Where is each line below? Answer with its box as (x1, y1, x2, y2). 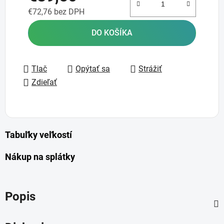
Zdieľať (31, 77, 57, 87)
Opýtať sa (75, 64, 110, 74)
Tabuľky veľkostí (5, 130, 72, 140)
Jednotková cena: (27, 22, 90, 32)
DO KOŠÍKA (91, 28, 132, 38)
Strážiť (138, 64, 162, 74)
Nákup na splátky (5, 152, 75, 162)
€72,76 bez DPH (28, 7, 84, 17)
